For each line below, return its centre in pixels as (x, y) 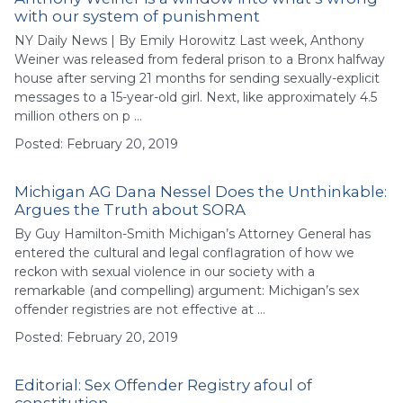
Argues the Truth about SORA (130, 209)
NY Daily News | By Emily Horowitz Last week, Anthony (189, 40)
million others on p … (78, 116)
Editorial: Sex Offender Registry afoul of (163, 385)
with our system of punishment (137, 17)
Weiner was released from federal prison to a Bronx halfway (200, 59)
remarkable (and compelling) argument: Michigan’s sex (187, 290)
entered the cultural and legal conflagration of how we (184, 252)
